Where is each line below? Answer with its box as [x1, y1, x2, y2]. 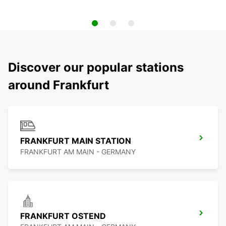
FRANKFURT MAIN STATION [20, 136, 131, 146]
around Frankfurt [8, 78, 109, 93]
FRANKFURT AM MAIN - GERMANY [20, 147, 136, 156]
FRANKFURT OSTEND [20, 211, 106, 221]
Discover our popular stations [8, 60, 184, 75]
